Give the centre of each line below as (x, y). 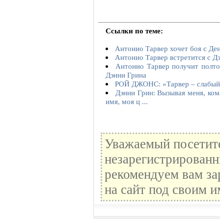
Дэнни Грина (126, 75)
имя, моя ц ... (127, 101)
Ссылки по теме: (134, 30)
